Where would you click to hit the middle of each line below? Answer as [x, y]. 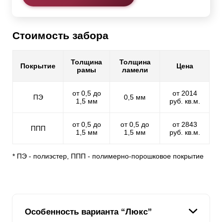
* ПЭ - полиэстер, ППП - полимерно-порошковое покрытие [108, 156]
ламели [135, 70]
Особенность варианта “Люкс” [89, 212]
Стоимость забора [60, 36]
